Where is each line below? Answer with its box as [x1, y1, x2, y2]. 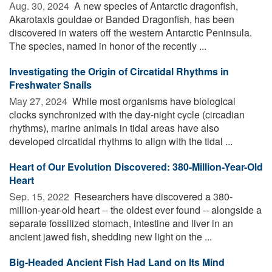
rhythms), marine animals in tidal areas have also [9, 121, 219, 135]
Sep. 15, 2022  [9, 189, 72, 204]
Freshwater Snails [9, 78, 92, 92]
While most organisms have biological [70, 94, 236, 109]
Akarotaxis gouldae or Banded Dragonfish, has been [9, 12, 234, 27]
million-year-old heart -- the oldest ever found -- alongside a [9, 203, 262, 217]
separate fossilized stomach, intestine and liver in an [9, 216, 233, 231]
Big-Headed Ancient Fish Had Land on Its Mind [9, 255, 225, 270]
